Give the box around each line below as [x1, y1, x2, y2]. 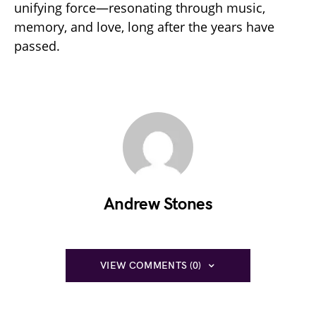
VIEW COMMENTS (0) [99, 260, 202, 272]
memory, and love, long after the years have [14, 18, 274, 35]
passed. [14, 37, 60, 54]
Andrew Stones [103, 194, 213, 214]
